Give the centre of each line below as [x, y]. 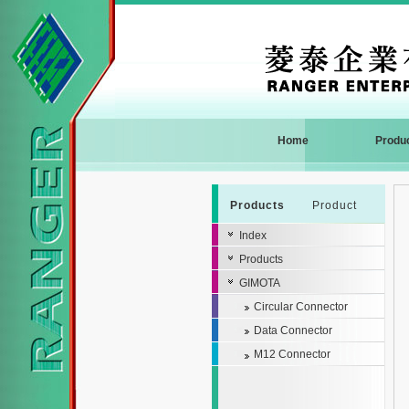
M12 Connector [292, 354]
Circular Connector [301, 307]
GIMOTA [260, 283]
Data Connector [293, 330]
